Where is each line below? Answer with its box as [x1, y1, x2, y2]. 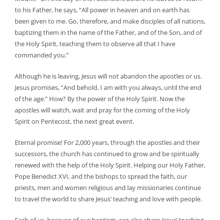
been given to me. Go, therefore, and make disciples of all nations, [15, 16, 205, 26]
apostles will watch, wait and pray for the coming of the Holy [15, 105, 190, 114]
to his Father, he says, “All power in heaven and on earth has [15, 5, 190, 14]
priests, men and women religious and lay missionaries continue [15, 183, 201, 192]
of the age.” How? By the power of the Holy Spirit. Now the [15, 94, 185, 103]
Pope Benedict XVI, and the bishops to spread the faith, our [15, 171, 187, 181]
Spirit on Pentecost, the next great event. [15, 116, 134, 126]
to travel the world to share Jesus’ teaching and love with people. [15, 194, 202, 203]
